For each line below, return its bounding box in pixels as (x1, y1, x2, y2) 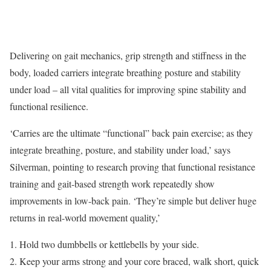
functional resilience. (10, 99, 88, 113)
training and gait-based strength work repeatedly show (10, 177, 215, 190)
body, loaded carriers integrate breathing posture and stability (10, 65, 241, 79)
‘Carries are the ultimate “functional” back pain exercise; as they (10, 126, 253, 139)
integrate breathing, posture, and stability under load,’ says (10, 143, 230, 156)
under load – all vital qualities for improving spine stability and (10, 82, 246, 96)
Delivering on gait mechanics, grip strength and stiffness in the (10, 48, 246, 62)
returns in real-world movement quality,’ (10, 211, 160, 224)
